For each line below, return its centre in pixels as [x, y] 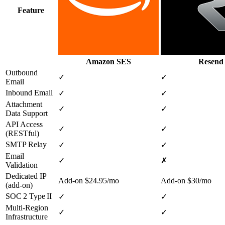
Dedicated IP [26, 176]
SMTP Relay [26, 144]
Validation [22, 165]
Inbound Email [29, 93]
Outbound [22, 73]
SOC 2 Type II [29, 196]
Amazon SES [108, 62]
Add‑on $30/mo [186, 181]
